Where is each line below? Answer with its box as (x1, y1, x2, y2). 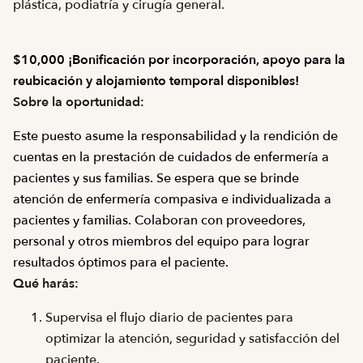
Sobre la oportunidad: (13, 93, 147, 111)
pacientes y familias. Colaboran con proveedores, (13, 211, 305, 229)
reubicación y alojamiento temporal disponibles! (13, 72, 302, 90)
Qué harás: (13, 275, 82, 293)
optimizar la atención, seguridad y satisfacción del (45, 330, 340, 348)
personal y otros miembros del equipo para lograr (13, 233, 310, 250)
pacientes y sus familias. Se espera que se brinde (13, 169, 299, 187)
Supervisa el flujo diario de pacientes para (45, 309, 293, 327)
